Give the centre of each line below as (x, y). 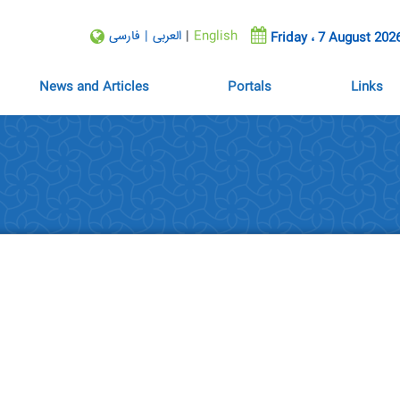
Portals (250, 87)
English (216, 37)
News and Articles (94, 87)
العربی (167, 37)
